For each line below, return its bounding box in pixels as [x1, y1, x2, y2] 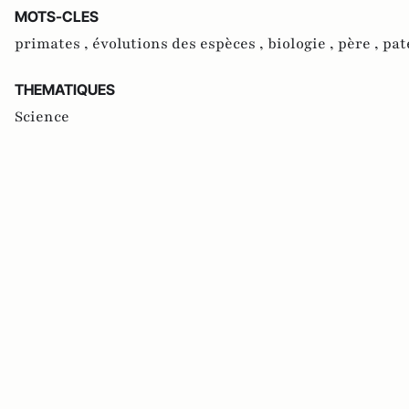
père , [338, 34, 383, 54]
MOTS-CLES [15, 7, 99, 26]
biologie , [267, 34, 338, 54]
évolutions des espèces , [92, 34, 267, 54]
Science [15, 107, 69, 127]
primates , [15, 34, 92, 54]
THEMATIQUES [15, 80, 115, 99]
